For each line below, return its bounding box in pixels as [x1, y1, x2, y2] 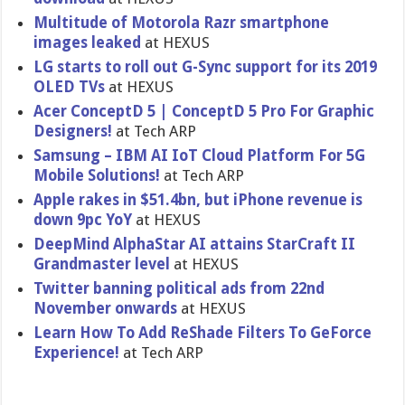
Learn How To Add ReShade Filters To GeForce [33, 324, 372, 342]
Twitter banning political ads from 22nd [33, 279, 325, 297]
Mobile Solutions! [33, 166, 165, 184]
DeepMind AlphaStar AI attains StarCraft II [33, 235, 356, 253]
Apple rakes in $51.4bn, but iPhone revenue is [33, 191, 363, 209]
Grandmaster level [33, 255, 174, 273]
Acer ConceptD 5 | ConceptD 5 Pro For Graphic [33, 102, 375, 120]
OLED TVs [33, 78, 106, 96]
